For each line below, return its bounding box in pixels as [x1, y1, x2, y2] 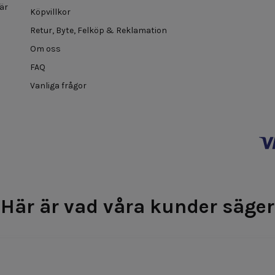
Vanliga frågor [30, 80, 87, 91]
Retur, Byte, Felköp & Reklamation [30, 25, 167, 36]
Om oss [30, 43, 61, 54]
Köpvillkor [30, 6, 71, 17]
